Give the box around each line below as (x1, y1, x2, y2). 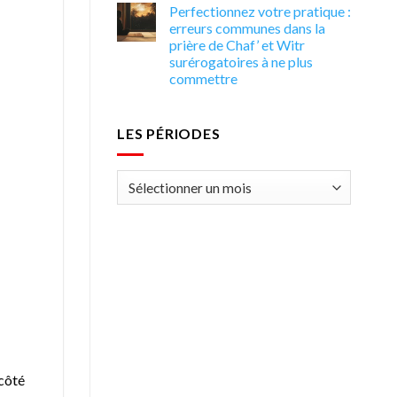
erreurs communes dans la (169, 19, 325, 36)
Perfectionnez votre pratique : (169, 2, 351, 19)
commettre (169, 69, 237, 87)
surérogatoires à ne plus (169, 52, 313, 70)
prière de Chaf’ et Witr (169, 35, 305, 53)
